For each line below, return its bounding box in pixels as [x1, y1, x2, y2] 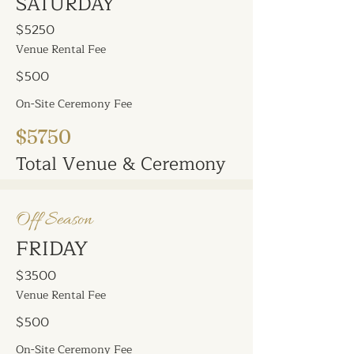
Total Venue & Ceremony [16, 149, 226, 179]
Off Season [16, 208, 92, 232]
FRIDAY [16, 232, 88, 265]
